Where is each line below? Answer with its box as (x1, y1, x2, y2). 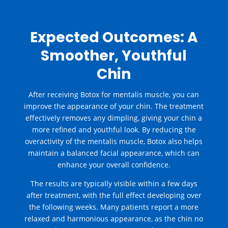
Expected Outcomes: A (30, 27, 198, 48)
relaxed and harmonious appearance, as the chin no (24, 214, 204, 224)
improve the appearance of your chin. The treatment (24, 101, 204, 111)
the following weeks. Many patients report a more (29, 202, 199, 212)
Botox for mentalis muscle (80, 90, 169, 100)
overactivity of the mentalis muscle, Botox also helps (25, 136, 203, 147)
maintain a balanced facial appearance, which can (28, 148, 200, 158)
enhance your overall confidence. (57, 160, 170, 170)
